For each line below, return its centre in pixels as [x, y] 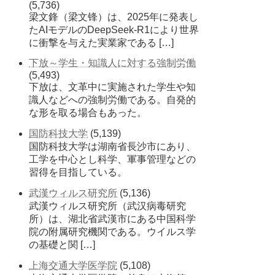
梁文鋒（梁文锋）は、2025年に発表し [114, 17]
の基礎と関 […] [62, 244]
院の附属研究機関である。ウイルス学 [113, 231]
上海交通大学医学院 [73, 265]
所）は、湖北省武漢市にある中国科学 [113, 219]
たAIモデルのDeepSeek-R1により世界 [114, 29]
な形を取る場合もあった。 [88, 113]
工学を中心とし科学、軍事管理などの [113, 160]
